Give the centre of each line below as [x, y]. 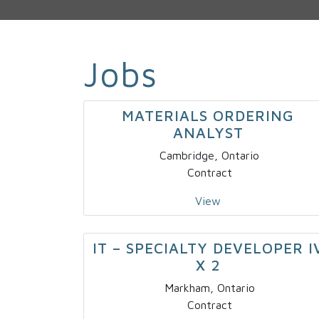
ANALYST [208, 133]
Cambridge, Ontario [209, 156]
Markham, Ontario [209, 288]
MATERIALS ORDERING [208, 116]
